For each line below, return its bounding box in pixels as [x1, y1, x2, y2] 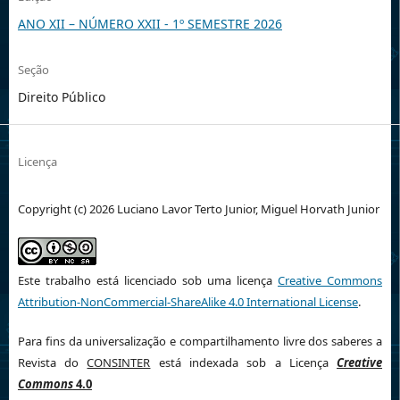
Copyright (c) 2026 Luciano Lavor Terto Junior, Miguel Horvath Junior [17, 200, 379, 217]
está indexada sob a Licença [150, 354, 337, 371]
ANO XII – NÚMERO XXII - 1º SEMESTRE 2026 [17, 14, 282, 32]
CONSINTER [87, 354, 151, 371]
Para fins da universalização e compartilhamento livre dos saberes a [17, 332, 383, 349]
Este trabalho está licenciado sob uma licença [17, 271, 279, 288]
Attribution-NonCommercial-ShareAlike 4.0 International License [17, 293, 358, 310]
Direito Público [17, 87, 105, 105]
